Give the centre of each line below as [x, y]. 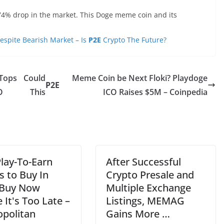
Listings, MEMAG [145, 201]
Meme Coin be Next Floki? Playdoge [140, 78]
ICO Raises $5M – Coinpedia [155, 92]
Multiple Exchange [148, 188]
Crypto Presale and [150, 175]
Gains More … [138, 214]
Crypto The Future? [134, 40]
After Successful [143, 162]
